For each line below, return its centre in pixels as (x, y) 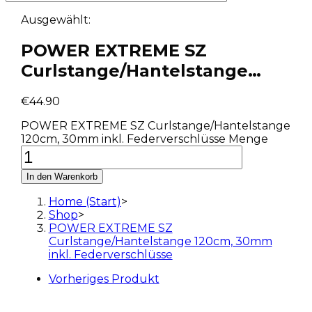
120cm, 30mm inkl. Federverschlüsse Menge (144, 139)
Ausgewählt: (55, 20)
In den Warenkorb (62, 176)
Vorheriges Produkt (104, 279)
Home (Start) (85, 201)
